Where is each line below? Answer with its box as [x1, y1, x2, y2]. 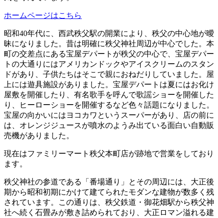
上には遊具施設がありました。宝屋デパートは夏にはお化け [4, 80, 214, 89]
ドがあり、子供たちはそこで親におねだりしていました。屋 [4, 70, 214, 79]
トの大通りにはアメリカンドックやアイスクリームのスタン [4, 60, 214, 69]
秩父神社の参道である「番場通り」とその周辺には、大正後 [4, 178, 214, 186]
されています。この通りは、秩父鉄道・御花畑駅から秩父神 [4, 198, 214, 207]
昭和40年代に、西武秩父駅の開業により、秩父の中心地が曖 [4, 29, 214, 38]
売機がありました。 [4, 131, 74, 140]
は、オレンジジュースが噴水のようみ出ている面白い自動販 [4, 121, 214, 130]
